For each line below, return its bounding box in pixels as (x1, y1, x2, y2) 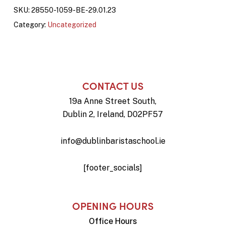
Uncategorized (47, 20, 96, 29)
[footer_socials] (83, 162, 143, 173)
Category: (13, 20, 47, 29)
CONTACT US (82, 78, 144, 92)
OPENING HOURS (72, 198, 154, 212)
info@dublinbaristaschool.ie (60, 136, 165, 146)
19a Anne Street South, (69, 96, 157, 106)
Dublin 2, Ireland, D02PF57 (63, 109, 163, 119)
